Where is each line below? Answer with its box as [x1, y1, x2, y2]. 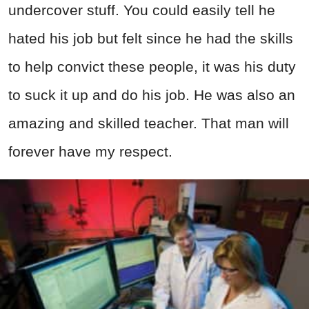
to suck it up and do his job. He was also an [8, 87, 295, 103]
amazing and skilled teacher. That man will [8, 115, 289, 132]
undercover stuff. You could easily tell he [8, 2, 275, 19]
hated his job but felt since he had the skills [8, 30, 293, 47]
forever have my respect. [8, 143, 172, 160]
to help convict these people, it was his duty [8, 59, 296, 75]
